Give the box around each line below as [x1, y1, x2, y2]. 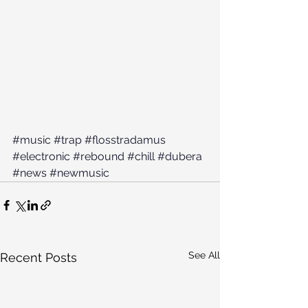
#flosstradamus [85, 133, 166, 146]
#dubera [157, 150, 202, 163]
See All [188, 250, 220, 261]
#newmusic [49, 166, 109, 179]
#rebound [73, 150, 124, 163]
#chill [127, 150, 155, 163]
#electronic [12, 150, 70, 163]
